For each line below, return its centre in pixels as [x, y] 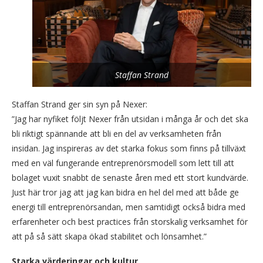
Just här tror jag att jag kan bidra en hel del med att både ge [125, 193]
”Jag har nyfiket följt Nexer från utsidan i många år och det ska [130, 119]
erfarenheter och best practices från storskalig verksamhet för [130, 222]
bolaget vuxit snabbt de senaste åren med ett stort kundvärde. [130, 178]
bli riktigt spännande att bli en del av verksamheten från [117, 134]
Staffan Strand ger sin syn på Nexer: [80, 104]
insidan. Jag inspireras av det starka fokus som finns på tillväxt [129, 149]
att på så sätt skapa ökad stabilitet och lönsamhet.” [109, 237]
